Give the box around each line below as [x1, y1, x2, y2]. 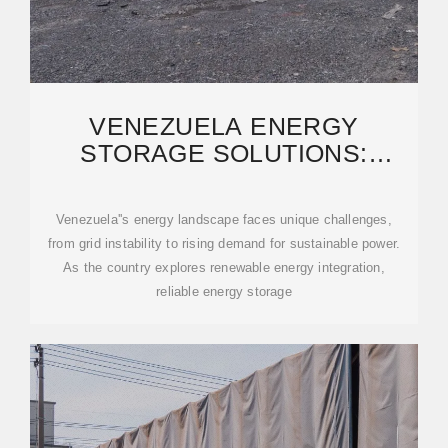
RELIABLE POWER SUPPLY [55, 166, 393, 194]
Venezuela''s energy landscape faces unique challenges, [56, 212, 392, 227]
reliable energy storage [156, 284, 292, 299]
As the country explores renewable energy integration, [63, 260, 385, 275]
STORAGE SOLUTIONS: [80, 139, 368, 167]
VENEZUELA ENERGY [89, 112, 359, 140]
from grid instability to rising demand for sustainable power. [47, 236, 401, 251]
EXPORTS [162, 193, 286, 221]
